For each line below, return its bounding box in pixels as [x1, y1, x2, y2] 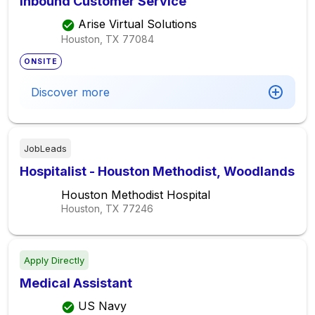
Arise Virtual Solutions [78, 17, 197, 32]
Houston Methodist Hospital [61, 188, 210, 202]
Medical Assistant [20, 276, 132, 290]
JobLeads [24, 143, 67, 154]
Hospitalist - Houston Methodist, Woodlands [20, 164, 295, 179]
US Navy [78, 299, 127, 314]
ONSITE [24, 57, 58, 66]
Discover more [31, 85, 110, 99]
